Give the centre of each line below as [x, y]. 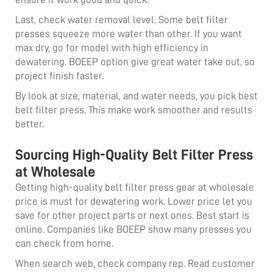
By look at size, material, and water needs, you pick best [136, 96]
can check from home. [66, 243]
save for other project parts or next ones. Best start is [132, 215]
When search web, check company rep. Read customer [135, 263]
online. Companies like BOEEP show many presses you [133, 229]
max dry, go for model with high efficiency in [112, 48]
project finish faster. [61, 76]
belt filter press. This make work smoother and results [134, 110]
